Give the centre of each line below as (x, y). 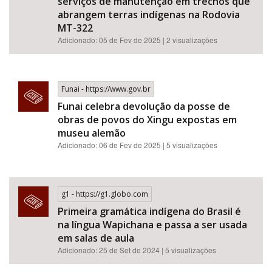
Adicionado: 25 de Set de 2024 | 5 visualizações (137, 250)
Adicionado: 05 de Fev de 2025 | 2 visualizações (138, 40)
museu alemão (92, 133)
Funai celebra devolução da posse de (144, 106)
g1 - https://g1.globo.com (105, 194)
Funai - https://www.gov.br (106, 89)
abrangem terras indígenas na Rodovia (149, 15)
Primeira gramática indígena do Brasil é (149, 211)
